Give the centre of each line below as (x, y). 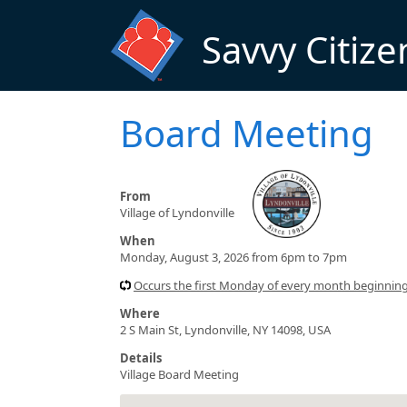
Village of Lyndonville (177, 212)
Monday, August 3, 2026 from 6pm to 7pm (233, 257)
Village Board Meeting (179, 374)
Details (141, 357)
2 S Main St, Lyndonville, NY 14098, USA (225, 329)
